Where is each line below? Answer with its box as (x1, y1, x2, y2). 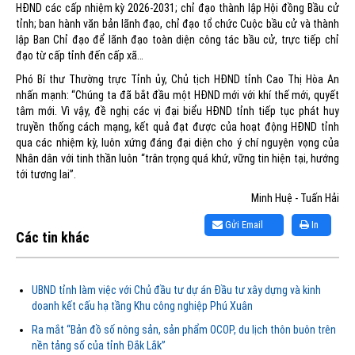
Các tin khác (16, 229, 90, 246)
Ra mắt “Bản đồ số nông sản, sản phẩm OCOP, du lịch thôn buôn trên (32, 323, 336, 337)
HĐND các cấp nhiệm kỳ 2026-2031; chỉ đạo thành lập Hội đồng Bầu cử (16, 2, 339, 15)
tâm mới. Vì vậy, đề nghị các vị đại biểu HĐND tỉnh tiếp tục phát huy (16, 105, 339, 118)
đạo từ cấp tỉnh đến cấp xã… (16, 49, 143, 63)
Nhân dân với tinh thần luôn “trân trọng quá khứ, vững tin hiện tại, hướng (16, 152, 339, 166)
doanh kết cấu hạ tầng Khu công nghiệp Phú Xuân (32, 300, 253, 313)
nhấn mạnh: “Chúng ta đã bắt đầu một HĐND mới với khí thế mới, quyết (16, 89, 339, 102)
